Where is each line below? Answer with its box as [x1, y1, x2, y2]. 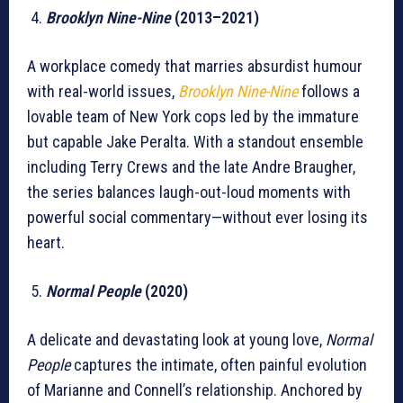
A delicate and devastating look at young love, [27, 330, 326, 350]
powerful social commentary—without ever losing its [27, 208, 368, 228]
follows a [298, 82, 360, 102]
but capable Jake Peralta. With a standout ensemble [27, 132, 363, 152]
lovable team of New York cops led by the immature [27, 107, 359, 127]
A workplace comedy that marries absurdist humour [27, 57, 363, 76]
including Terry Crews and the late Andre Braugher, [27, 157, 355, 177]
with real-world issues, [27, 82, 178, 102]
